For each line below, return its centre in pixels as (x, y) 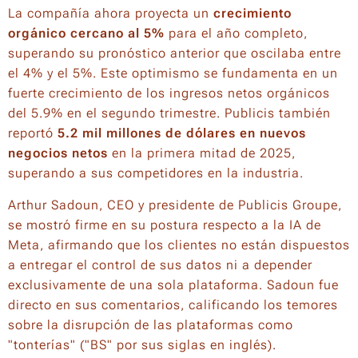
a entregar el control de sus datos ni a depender (160, 265)
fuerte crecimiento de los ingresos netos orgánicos (169, 93)
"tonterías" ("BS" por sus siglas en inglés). (142, 345)
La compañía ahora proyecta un (111, 13)
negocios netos (58, 153)
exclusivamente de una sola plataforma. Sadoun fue (173, 285)
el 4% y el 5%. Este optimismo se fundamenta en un (173, 73)
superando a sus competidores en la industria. (156, 173)
